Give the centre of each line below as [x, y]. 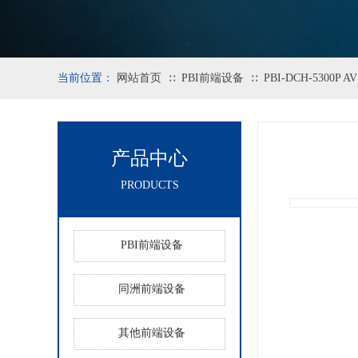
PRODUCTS [149, 185]
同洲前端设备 [152, 289]
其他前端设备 [152, 333]
